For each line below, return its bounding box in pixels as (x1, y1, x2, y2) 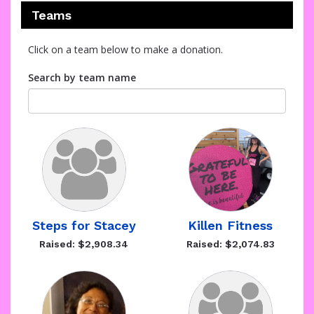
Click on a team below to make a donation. (28, 43, 223, 56)
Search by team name (28, 71, 136, 84)
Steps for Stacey (32, 218, 136, 233)
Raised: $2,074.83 (186, 238, 275, 250)
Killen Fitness (188, 218, 273, 233)
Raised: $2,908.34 (39, 238, 128, 250)
